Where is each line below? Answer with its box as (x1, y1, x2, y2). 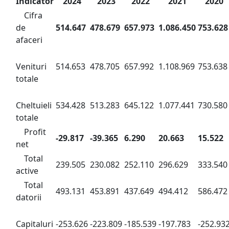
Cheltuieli (16, 100, 52, 111)
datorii (16, 192, 41, 203)
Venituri (16, 61, 47, 72)
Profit (24, 126, 46, 138)
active (16, 165, 38, 176)
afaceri (16, 34, 42, 45)
